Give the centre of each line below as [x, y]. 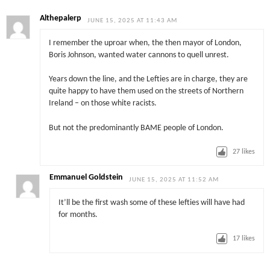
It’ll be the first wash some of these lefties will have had [151, 202]
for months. [78, 215]
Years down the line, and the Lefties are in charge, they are [148, 80]
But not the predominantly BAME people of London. [136, 128]
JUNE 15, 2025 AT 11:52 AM [174, 180]
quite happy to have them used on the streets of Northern [146, 92]
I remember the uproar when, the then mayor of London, [145, 43]
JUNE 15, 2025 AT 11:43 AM [133, 20]
